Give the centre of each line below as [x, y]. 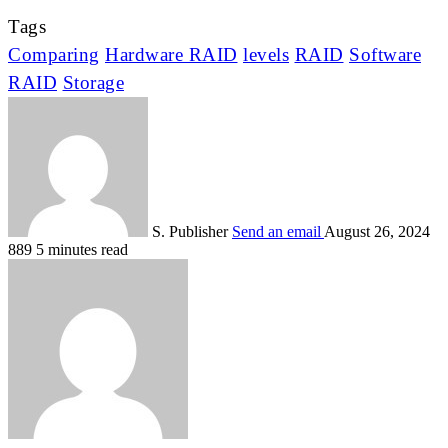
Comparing [54, 55]
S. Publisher [190, 232]
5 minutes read [82, 250]
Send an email [276, 232]
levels [266, 55]
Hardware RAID [171, 55]
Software [385, 55]
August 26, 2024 [377, 232]
